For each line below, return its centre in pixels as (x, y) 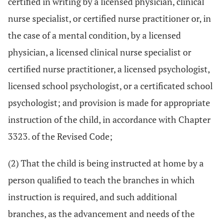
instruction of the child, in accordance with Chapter (109, 119)
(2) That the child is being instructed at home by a (106, 163)
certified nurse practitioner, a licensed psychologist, (109, 69)
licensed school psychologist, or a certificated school (110, 86)
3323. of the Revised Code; (60, 136)
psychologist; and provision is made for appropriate (109, 103)
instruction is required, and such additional (92, 197)
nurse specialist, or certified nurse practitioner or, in (110, 18)
